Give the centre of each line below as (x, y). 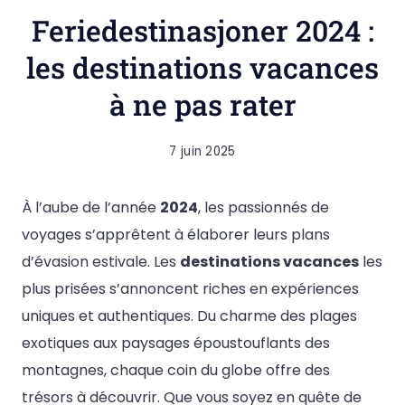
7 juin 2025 (202, 151)
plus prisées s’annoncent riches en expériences (190, 289)
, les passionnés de (264, 207)
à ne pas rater (202, 104)
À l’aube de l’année (91, 207)
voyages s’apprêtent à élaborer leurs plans (176, 235)
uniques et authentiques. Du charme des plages (189, 316)
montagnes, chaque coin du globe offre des (176, 370)
